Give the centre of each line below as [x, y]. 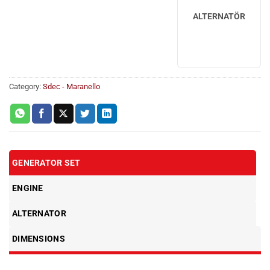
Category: [26, 87]
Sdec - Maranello [71, 87]
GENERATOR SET [46, 163]
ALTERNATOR [39, 214]
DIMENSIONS [39, 239]
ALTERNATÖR [219, 17]
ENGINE [28, 188]
